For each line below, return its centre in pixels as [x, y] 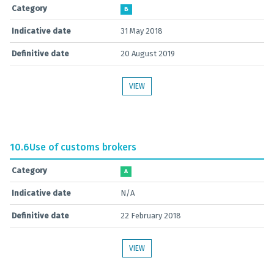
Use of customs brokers [83, 147]
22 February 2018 [151, 216]
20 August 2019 [148, 54]
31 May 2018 [142, 31]
